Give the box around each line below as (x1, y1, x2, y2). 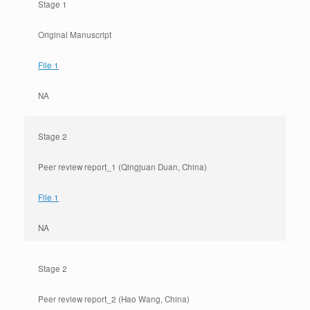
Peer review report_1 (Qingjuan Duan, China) (38, 161, 207, 172)
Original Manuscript (38, 29, 111, 40)
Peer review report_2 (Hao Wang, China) (38, 293, 190, 304)
